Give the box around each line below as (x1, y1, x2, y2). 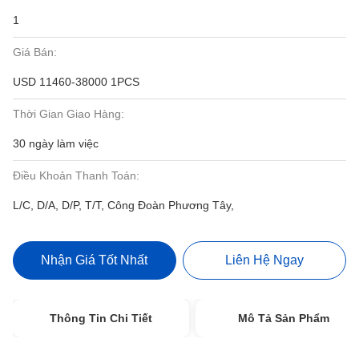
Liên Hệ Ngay (225, 253, 305, 267)
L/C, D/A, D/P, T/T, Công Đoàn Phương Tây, (13, 199, 234, 212)
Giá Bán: (13, 46, 57, 58)
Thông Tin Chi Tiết (50, 312, 152, 325)
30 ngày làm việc (13, 137, 99, 150)
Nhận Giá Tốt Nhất (41, 253, 148, 267)
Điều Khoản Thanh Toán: (13, 169, 139, 182)
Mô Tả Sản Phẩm (238, 312, 330, 325)
